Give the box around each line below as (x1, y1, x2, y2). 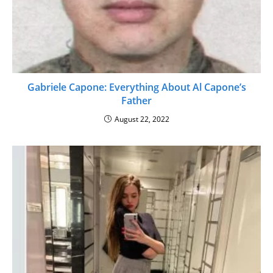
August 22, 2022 (114, 114, 169, 125)
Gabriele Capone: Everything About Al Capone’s (27, 80, 246, 94)
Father (121, 94, 152, 108)
